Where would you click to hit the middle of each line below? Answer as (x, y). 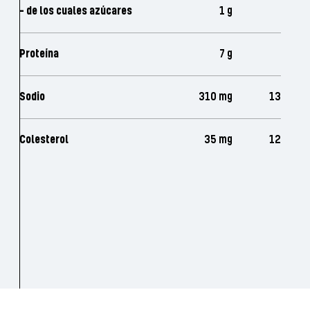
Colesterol (44, 139)
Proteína (39, 54)
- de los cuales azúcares (76, 11)
